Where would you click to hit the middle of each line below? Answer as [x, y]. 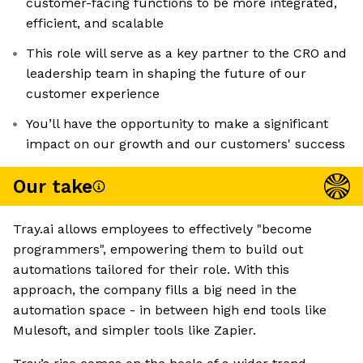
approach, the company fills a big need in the [155, 290]
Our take [53, 186]
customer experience [93, 94]
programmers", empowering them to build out [158, 250]
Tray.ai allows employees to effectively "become [162, 229]
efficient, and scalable [95, 23]
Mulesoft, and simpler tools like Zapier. [135, 331]
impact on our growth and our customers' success [186, 144]
